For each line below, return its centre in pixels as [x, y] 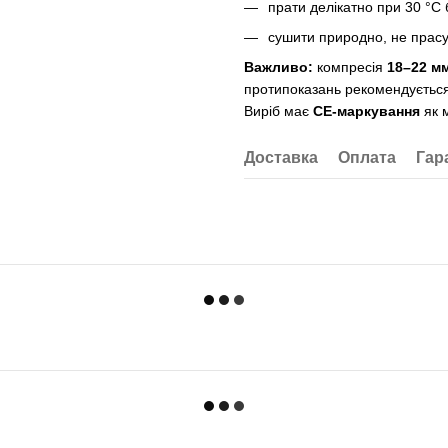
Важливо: [278, 67]
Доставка [281, 157]
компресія [350, 67]
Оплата [367, 157]
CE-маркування [366, 111]
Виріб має [278, 111]
